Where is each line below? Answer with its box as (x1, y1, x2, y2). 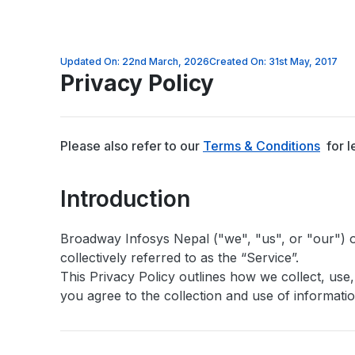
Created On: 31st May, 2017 (209, 55, 338, 67)
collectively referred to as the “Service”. (60, 250, 299, 265)
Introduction (60, 185, 190, 212)
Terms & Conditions (203, 138, 320, 154)
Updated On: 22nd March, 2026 (60, 55, 209, 67)
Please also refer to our (60, 138, 203, 154)
